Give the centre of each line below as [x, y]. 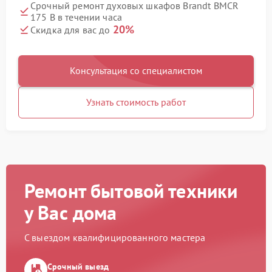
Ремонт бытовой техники [131, 191]
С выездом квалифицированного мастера [115, 238]
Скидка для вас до [72, 30]
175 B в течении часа [76, 17]
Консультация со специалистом [136, 71]
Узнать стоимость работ [136, 102]
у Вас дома [71, 213]
